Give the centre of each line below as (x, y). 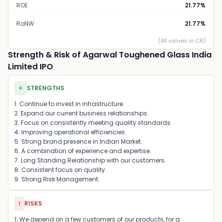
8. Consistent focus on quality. (60, 170)
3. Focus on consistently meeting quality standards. (93, 123)
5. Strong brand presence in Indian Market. (78, 141)
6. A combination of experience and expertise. (83, 151)
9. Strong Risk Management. (57, 179)
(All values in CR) (182, 41)
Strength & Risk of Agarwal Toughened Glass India (110, 55)
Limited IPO (30, 67)
